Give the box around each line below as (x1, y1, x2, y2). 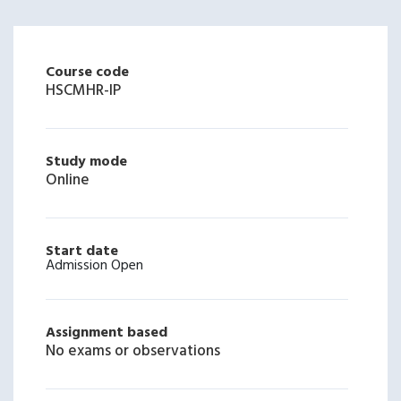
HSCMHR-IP (46, 79, 121, 103)
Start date (46, 240, 118, 263)
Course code (46, 61, 129, 84)
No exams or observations (46, 339, 220, 363)
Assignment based (46, 321, 167, 345)
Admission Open (46, 254, 143, 277)
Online (46, 168, 90, 192)
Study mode (46, 150, 127, 174)
